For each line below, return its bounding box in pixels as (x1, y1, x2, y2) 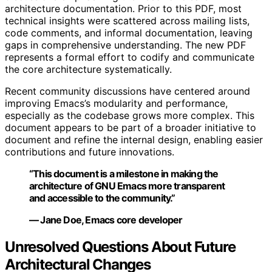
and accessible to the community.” (29, 192, 175, 205)
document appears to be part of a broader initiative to (5, 121, 256, 134)
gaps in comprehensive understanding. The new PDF (5, 39, 246, 52)
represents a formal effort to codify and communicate (5, 51, 254, 64)
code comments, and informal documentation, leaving (5, 27, 253, 39)
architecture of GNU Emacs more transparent (29, 180, 225, 192)
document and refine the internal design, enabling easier (5, 134, 263, 146)
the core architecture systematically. (5, 63, 172, 76)
